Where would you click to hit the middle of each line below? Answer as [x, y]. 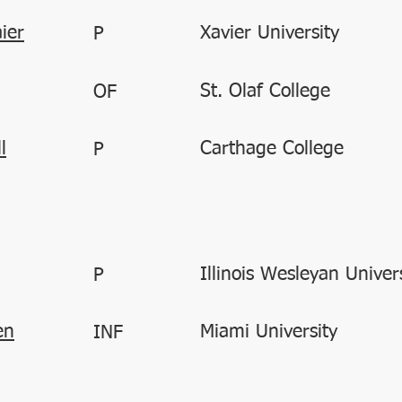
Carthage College [272, 149]
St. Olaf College [265, 92]
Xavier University [270, 34]
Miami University [269, 332]
